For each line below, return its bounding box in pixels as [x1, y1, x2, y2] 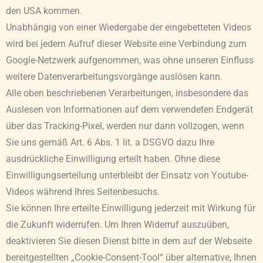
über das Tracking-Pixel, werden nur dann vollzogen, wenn [6, 120, 244, 131]
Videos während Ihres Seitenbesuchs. [6, 186, 160, 197]
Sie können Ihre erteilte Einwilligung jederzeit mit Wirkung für [6, 203, 255, 214]
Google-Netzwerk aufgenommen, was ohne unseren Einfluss [6, 55, 254, 66]
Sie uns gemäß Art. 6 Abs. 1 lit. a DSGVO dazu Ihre [6, 137, 214, 148]
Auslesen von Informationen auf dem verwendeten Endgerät [6, 104, 253, 115]
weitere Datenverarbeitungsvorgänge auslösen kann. [6, 71, 222, 82]
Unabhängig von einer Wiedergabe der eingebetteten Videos [6, 22, 251, 33]
